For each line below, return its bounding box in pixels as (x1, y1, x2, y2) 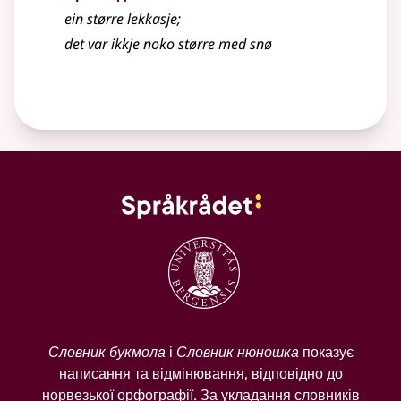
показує (298, 342, 354, 363)
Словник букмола (47, 342, 166, 363)
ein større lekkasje (64, 9, 177, 30)
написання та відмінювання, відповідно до (58, 363, 343, 384)
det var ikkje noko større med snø (64, 34, 272, 55)
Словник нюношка (175, 342, 299, 363)
